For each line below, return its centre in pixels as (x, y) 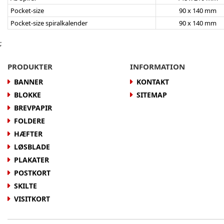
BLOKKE (27, 95)
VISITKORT (32, 199)
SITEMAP (152, 95)
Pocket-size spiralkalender (49, 23)
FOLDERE (29, 121)
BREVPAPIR (33, 108)
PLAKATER (31, 160)
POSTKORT (32, 173)
